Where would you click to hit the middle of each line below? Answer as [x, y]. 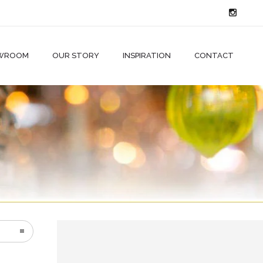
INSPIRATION [147, 55]
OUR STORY [76, 55]
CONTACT [214, 55]
